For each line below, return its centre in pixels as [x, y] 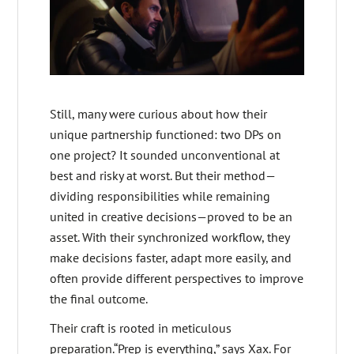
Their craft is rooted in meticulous [141, 328]
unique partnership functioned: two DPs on [166, 135]
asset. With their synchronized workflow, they [170, 237]
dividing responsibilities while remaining [160, 196]
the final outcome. [99, 299]
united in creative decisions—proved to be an [171, 217]
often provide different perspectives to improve [177, 279]
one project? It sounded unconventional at [165, 155]
